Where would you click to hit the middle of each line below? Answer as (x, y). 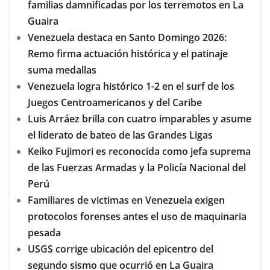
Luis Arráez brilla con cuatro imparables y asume (140, 119)
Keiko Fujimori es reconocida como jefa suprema (139, 152)
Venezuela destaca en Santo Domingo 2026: (127, 38)
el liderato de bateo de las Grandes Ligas (120, 135)
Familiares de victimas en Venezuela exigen (126, 200)
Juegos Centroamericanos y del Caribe (115, 103)
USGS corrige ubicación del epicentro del (121, 249)
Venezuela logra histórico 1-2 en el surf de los (131, 86)
